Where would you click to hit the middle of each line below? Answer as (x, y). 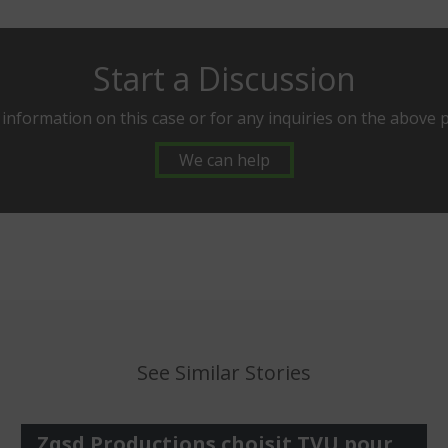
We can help (224, 160)
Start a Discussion (224, 79)
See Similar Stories (224, 373)
